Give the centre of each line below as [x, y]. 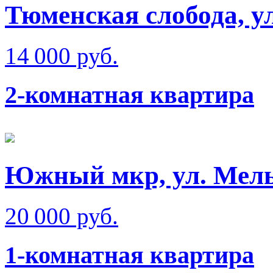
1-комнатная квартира [129, 255]
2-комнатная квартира [129, 95]
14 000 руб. [62, 55]
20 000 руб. [62, 216]
